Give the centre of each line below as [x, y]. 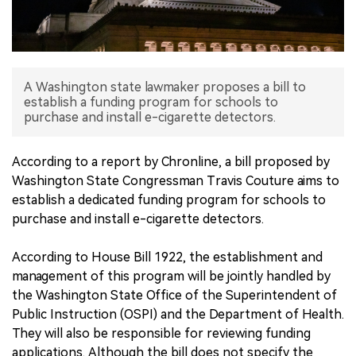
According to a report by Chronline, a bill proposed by [171, 161]
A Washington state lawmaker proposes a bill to [165, 87]
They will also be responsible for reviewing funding [161, 333]
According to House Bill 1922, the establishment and [167, 257]
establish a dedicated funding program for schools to [169, 199]
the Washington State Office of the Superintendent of [174, 295]
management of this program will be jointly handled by [171, 276]
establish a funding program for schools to [151, 102]
